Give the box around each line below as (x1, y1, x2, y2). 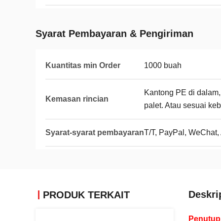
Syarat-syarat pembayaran (45, 128, 144, 137)
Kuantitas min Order (45, 61, 120, 70)
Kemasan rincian (45, 95, 109, 103)
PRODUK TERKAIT (43, 189, 130, 200)
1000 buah (144, 61, 182, 70)
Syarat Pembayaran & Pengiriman (36, 28, 193, 39)
